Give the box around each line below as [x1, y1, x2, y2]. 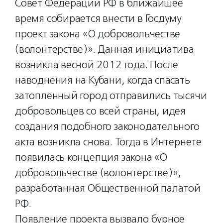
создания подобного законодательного [15, 120, 200, 133]
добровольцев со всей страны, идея [15, 105, 186, 117]
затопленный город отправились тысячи [15, 89, 207, 102]
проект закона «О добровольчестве [15, 27, 181, 40]
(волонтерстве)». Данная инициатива [15, 43, 194, 56]
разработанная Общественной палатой [15, 182, 201, 195]
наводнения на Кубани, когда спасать [15, 74, 190, 87]
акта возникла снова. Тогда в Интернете [15, 135, 202, 148]
